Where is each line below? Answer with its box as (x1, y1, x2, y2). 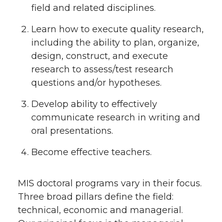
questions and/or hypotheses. (31, 77, 162, 88)
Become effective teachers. (31, 146, 152, 158)
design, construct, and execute (31, 51, 168, 61)
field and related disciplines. (31, 2, 156, 14)
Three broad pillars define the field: (18, 191, 173, 202)
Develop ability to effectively (31, 98, 157, 110)
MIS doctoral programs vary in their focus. (18, 177, 202, 189)
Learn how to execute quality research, (31, 24, 204, 35)
